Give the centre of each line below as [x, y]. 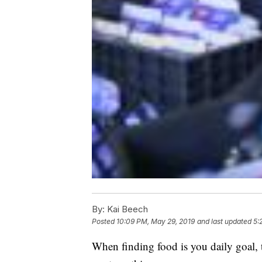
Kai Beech [126, 209]
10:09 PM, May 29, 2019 [156, 222]
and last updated [224, 222]
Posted [104, 222]
